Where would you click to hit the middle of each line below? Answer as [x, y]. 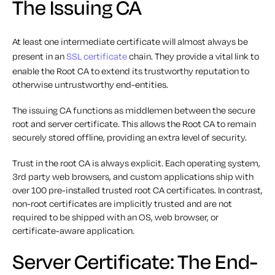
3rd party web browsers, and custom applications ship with [133, 176]
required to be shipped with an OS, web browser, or [115, 217]
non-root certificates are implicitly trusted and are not [122, 203]
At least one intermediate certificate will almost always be [130, 41]
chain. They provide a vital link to [193, 56]
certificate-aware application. [73, 230]
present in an [39, 56]
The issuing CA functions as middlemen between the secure [134, 110]
